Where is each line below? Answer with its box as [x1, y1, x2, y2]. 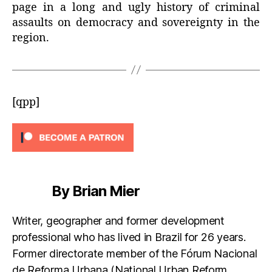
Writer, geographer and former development [12, 214, 225, 228]
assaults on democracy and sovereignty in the [12, 15, 260, 30]
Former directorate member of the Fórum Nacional [12, 247, 257, 260]
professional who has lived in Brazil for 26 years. [12, 231, 246, 244]
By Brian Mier [52, 182, 140, 200]
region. [12, 30, 49, 45]
